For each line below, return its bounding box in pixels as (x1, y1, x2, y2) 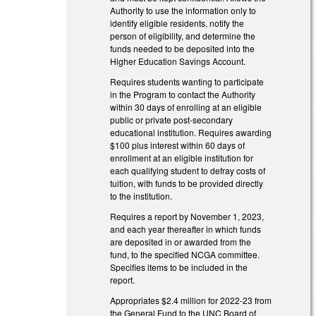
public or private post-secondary (110, 114, 233, 126)
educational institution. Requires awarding (110, 126, 272, 139)
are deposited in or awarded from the (110, 235, 252, 248)
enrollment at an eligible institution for (110, 152, 254, 164)
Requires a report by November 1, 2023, (110, 209, 265, 222)
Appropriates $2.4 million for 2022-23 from (110, 293, 272, 306)
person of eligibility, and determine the (110, 30, 256, 42)
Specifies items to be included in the (110, 260, 248, 273)
